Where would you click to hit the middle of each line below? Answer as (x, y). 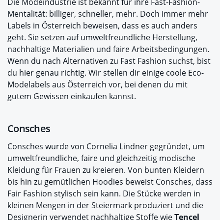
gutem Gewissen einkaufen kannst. (72, 96)
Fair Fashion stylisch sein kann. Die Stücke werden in (104, 193)
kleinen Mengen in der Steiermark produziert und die (105, 205)
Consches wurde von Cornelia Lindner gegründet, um (106, 146)
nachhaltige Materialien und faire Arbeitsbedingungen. (108, 49)
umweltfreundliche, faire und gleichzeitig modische (101, 158)
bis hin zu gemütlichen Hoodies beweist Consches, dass (110, 181)
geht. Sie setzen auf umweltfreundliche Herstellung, (102, 37)
